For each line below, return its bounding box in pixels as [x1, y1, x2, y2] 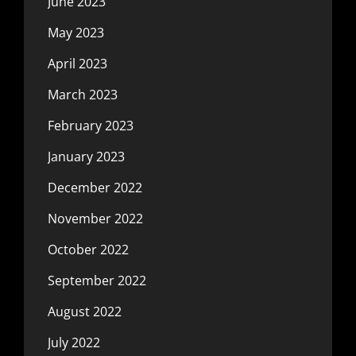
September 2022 [48, 271, 146, 289]
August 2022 [48, 302, 122, 320]
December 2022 [48, 178, 142, 196]
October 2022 [48, 240, 129, 258]
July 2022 [48, 333, 100, 351]
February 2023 [48, 116, 133, 134]
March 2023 [48, 85, 118, 103]
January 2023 [48, 147, 125, 165]
